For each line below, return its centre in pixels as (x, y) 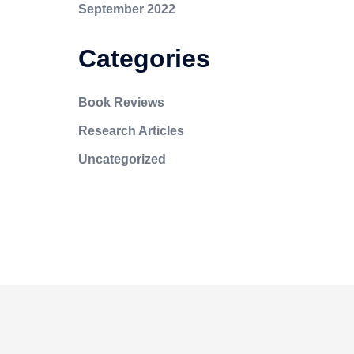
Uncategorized (122, 159)
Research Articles (131, 131)
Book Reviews (121, 102)
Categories (144, 58)
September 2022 (126, 9)
